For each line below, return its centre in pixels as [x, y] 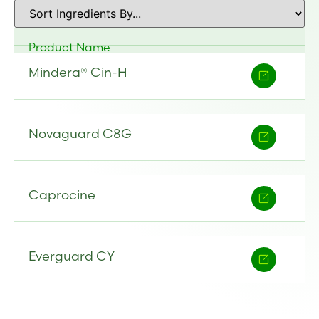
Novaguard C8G [80, 133]
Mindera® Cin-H [78, 72]
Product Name [69, 47]
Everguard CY [72, 256]
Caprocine [62, 194]
